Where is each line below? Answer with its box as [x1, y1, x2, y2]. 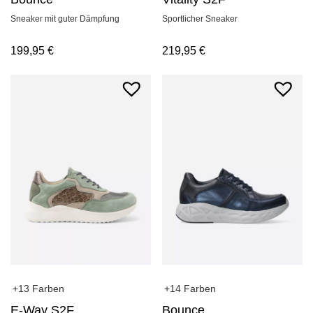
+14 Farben [164, 283, 217, 295]
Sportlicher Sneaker [162, 14, 238, 24]
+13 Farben [13, 283, 64, 295]
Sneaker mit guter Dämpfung [10, 14, 119, 24]
